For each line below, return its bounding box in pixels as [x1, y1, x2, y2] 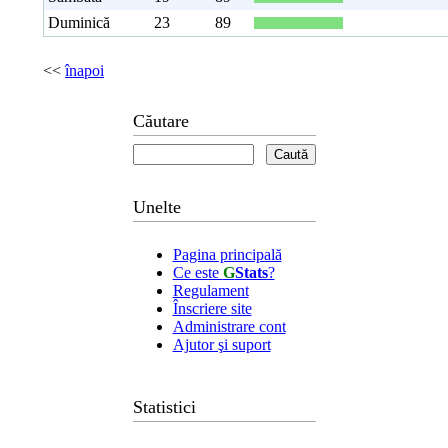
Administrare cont [172, 318, 286, 335]
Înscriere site [172, 300, 252, 317]
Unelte [132, 197, 181, 217]
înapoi [65, 62, 104, 79]
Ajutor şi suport [172, 336, 271, 353]
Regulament [172, 282, 249, 299]
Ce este [172, 264, 223, 281]
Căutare [132, 111, 189, 131]
